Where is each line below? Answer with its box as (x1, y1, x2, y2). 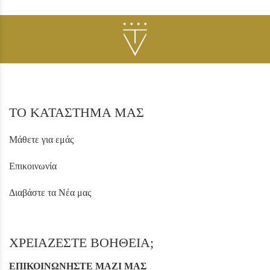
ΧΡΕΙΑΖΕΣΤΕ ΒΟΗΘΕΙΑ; (9, 235, 154, 251)
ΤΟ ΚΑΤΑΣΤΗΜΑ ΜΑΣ (9, 104, 144, 120)
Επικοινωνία (9, 160, 57, 171)
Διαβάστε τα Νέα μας (9, 187, 91, 198)
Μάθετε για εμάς (9, 134, 74, 145)
